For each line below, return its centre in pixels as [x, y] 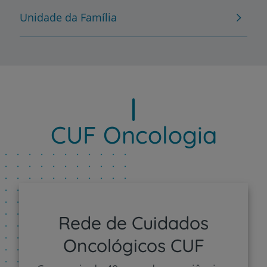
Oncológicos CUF [133, 245]
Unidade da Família [68, 17]
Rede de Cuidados [133, 223]
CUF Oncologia [133, 134]
